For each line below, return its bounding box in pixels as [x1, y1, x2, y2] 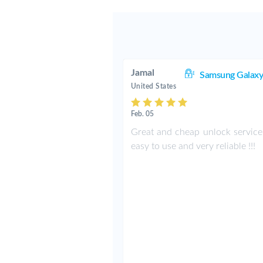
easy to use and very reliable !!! [130, 141, 255, 151]
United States [130, 83, 177, 90]
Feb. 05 [130, 110, 154, 117]
